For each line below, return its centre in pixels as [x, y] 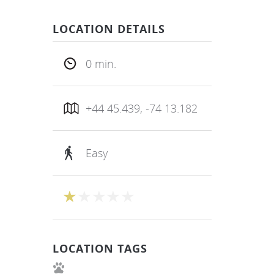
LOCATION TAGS [100, 248]
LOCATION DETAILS [109, 28]
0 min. [101, 63]
